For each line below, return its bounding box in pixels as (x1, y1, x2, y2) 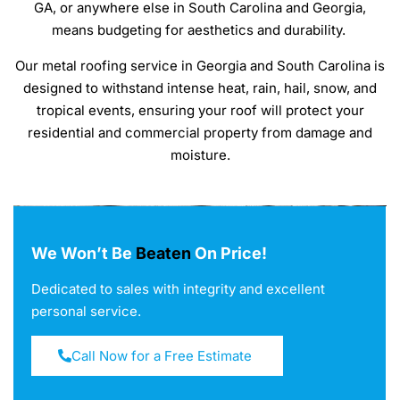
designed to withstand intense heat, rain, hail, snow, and (23, 79, 377, 96)
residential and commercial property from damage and (28, 123, 372, 141)
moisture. (170, 146, 230, 163)
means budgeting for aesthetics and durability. (51, 21, 349, 39)
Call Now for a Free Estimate (71, 347, 252, 365)
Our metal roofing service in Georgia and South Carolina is (15, 56, 385, 74)
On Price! (191, 244, 267, 263)
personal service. (31, 303, 141, 321)
